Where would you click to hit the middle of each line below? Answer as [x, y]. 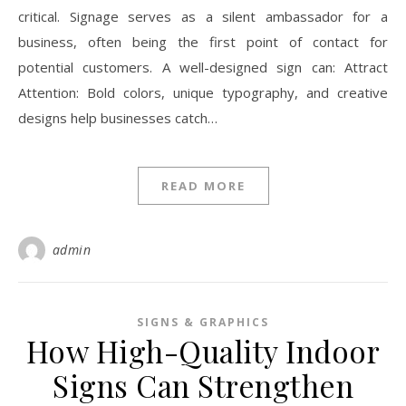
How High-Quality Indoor [203, 351]
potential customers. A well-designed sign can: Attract [203, 67]
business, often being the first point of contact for [203, 42]
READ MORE [203, 186]
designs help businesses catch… [118, 118]
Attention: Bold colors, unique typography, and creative [203, 92]
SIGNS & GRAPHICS [203, 322]
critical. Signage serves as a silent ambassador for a [203, 16]
